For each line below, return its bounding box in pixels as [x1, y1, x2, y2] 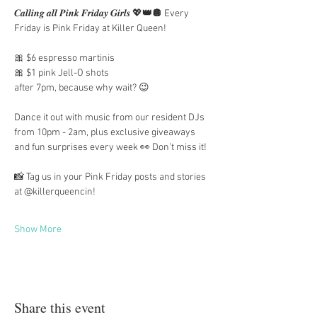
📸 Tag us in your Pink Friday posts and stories [14, 171, 208, 183]
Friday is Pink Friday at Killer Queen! [14, 23, 166, 35]
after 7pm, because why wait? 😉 [14, 82, 149, 94]
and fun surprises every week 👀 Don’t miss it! [14, 142, 207, 154]
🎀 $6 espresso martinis [14, 52, 115, 64]
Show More [14, 224, 62, 236]
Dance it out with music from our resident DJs [14, 112, 207, 124]
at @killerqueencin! [14, 186, 96, 198]
